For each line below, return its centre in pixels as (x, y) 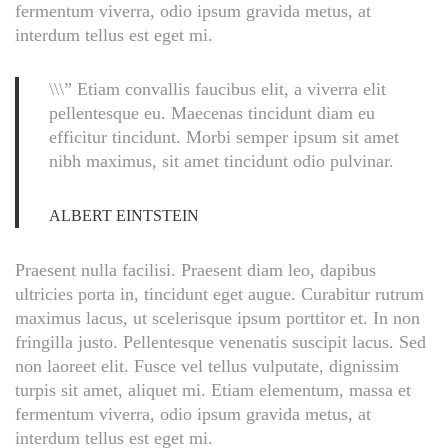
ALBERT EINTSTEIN (124, 216)
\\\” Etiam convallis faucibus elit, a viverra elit (217, 89)
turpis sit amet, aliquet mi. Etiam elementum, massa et (213, 390)
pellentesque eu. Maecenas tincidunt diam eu (212, 113)
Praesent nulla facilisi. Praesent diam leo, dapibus (195, 270)
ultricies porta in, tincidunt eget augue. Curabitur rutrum (219, 294)
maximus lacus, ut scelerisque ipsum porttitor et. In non (217, 318)
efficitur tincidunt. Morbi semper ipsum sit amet (224, 137)
